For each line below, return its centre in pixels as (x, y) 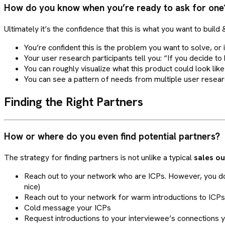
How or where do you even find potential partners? (112, 137)
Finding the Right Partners (74, 102)
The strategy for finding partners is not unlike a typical (99, 157)
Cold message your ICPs (68, 207)
